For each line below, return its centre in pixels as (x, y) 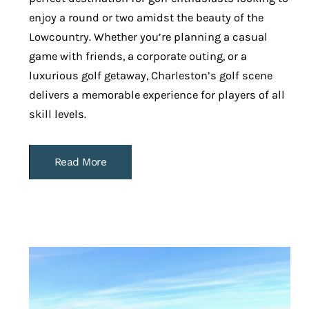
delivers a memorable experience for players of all (157, 95)
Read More (80, 162)
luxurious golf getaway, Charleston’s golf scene (150, 76)
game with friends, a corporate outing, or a (138, 57)
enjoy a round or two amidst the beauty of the (146, 18)
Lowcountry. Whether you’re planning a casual (148, 37)
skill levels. (57, 114)
